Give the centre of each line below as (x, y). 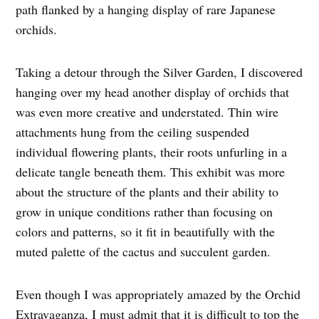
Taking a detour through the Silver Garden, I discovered (159, 72)
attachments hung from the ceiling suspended (133, 132)
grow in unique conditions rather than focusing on (145, 212)
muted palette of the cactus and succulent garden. (143, 252)
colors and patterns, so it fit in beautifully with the (146, 232)
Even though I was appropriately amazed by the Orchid (158, 294)
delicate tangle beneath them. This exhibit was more (151, 172)
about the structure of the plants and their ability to (147, 192)
